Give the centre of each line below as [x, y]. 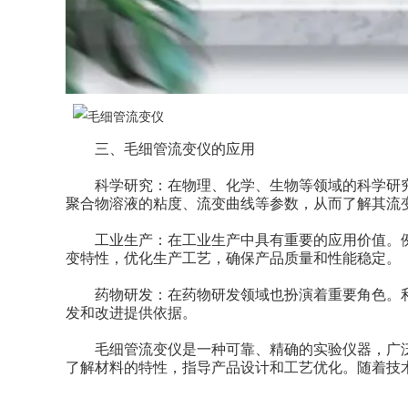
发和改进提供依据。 [131, 313]
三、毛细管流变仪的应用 [160, 149]
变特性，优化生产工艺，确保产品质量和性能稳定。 [233, 259]
